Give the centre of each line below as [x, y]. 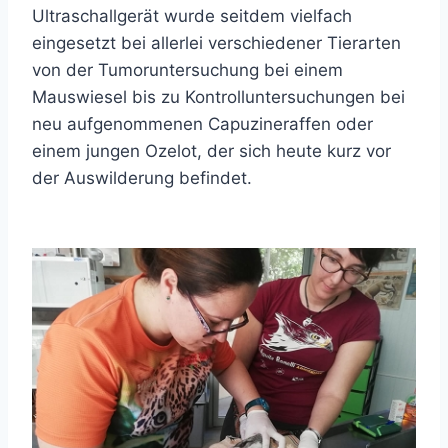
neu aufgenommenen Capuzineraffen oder [202, 124]
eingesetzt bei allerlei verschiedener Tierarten [216, 43]
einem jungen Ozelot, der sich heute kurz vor [211, 151]
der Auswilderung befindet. [142, 178]
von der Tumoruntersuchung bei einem [187, 70]
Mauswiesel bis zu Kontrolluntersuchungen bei [218, 97]
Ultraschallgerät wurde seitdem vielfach [192, 16]
